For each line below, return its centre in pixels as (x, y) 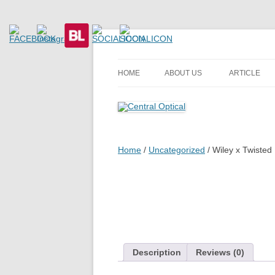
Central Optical (174, 59)
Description (157, 252)
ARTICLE (245, 73)
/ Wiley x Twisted (238, 150)
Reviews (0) (220, 252)
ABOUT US (183, 73)
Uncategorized (177, 150)
